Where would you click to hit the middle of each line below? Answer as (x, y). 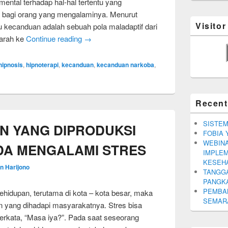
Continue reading (55, 38)
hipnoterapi (42, 65)
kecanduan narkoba (125, 65)
